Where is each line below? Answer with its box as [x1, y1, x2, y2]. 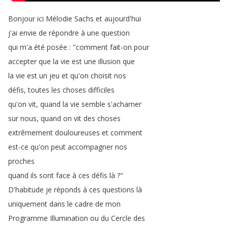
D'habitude [8, 185, 44, 194]
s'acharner [107, 99, 141, 109]
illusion [98, 56, 121, 66]
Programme [8, 213, 48, 223]
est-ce [8, 142, 28, 152]
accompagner [68, 142, 113, 152]
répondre [49, 28, 79, 38]
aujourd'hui [104, 14, 141, 23]
